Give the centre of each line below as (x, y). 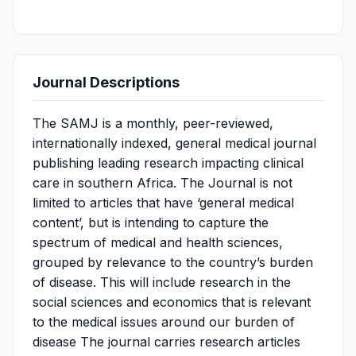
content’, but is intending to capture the (151, 222)
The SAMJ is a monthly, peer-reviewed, (153, 123)
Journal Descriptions (106, 82)
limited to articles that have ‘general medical (163, 203)
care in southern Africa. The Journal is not (163, 183)
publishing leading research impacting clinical (168, 163)
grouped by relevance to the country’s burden (173, 262)
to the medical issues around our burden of (164, 322)
